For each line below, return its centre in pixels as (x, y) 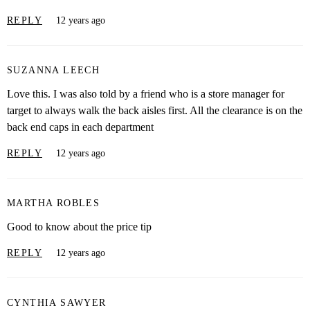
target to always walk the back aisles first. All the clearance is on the (155, 111)
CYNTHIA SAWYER (57, 302)
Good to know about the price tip (79, 227)
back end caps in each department (80, 127)
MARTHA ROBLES (54, 203)
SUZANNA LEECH (54, 70)
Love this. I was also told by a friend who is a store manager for (146, 94)
